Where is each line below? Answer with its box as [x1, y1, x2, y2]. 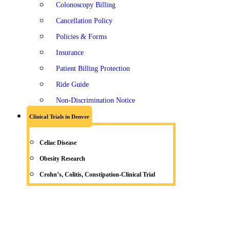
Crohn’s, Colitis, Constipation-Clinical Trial [40, 171, 155, 178]
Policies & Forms [56, 33, 107, 41]
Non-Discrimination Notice [56, 97, 135, 104]
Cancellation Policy [56, 17, 112, 25]
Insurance [56, 49, 84, 56]
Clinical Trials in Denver [29, 113, 89, 120]
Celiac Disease [40, 139, 76, 146]
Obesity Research [40, 155, 85, 162]
